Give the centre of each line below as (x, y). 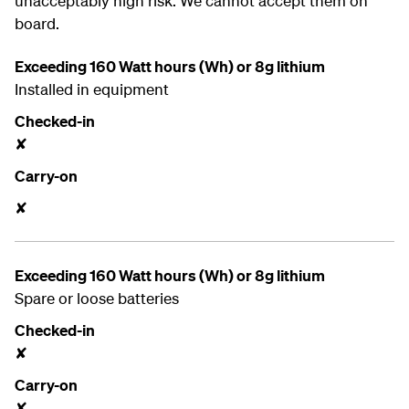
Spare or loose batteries (97, 298)
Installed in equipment (92, 89)
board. (37, 23)
